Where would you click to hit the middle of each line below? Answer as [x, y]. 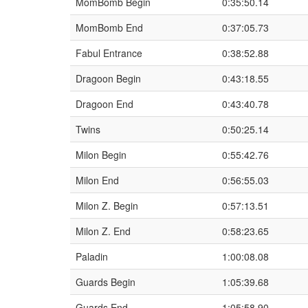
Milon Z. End [103, 231]
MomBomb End [109, 27]
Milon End [97, 180]
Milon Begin [101, 155]
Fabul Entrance [109, 53]
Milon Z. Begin [107, 206]
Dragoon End [104, 104]
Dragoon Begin [108, 78]
